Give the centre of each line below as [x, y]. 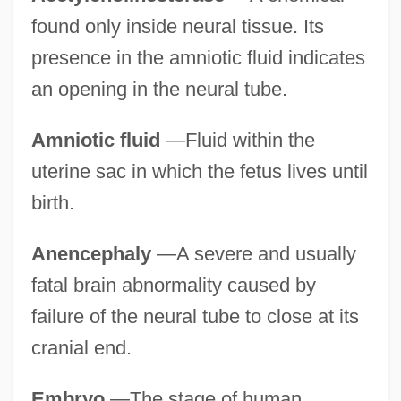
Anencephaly [91, 254]
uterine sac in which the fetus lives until [199, 172]
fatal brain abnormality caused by [173, 286]
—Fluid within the [237, 141]
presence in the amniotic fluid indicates [198, 58]
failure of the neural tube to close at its [195, 317]
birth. [52, 203]
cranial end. [81, 348]
